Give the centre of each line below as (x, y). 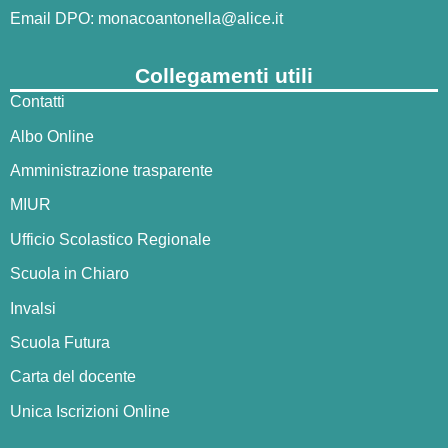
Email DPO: (54, 18)
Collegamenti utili (224, 76)
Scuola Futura (60, 343)
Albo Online (52, 136)
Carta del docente (73, 377)
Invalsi (33, 308)
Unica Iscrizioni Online (90, 411)
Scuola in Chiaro (69, 274)
